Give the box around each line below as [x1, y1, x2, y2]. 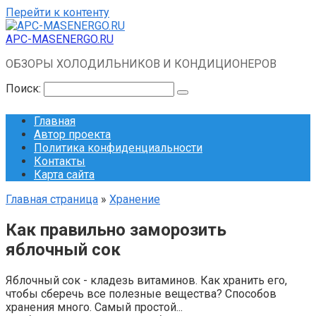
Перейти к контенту [6, 6, 109, 19]
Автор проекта [34, 128, 111, 141]
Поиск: [6, 82, 44, 95]
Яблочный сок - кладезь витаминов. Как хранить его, [6, 273, 287, 287]
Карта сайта [34, 168, 95, 181]
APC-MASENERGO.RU [6, 32, 114, 46]
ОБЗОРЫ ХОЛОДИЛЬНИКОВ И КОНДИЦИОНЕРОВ [6, 57, 276, 71]
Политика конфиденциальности [34, 141, 202, 154]
